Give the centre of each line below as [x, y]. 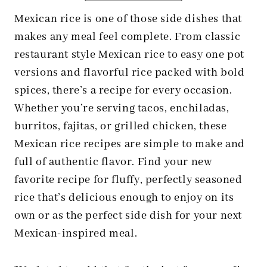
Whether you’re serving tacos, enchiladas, [122, 108]
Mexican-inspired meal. [76, 234]
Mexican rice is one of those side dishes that [128, 19]
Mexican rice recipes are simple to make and [130, 144]
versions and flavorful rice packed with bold [130, 73]
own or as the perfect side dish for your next [128, 216]
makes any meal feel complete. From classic [128, 37]
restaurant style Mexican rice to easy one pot [130, 55]
